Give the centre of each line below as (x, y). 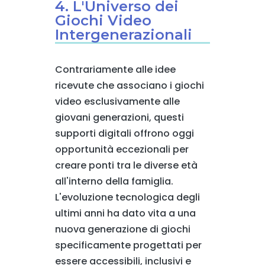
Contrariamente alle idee (115, 70)
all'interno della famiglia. (114, 182)
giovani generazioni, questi (119, 118)
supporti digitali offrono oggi (124, 134)
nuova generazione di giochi (122, 230)
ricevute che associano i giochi (129, 86)
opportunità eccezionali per (122, 150)
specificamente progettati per (128, 245)
